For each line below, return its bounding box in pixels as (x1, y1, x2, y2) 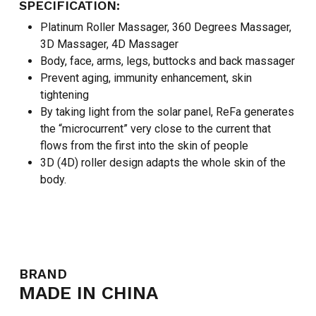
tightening (39, 88, 89, 102)
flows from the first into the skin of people (39, 139, 248, 153)
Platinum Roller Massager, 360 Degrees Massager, (39, 20, 291, 35)
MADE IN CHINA (18, 282, 158, 304)
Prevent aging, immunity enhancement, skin (39, 71, 252, 85)
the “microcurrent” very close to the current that (39, 122, 271, 136)
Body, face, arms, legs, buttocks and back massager (39, 54, 295, 68)
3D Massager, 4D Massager (39, 37, 178, 51)
